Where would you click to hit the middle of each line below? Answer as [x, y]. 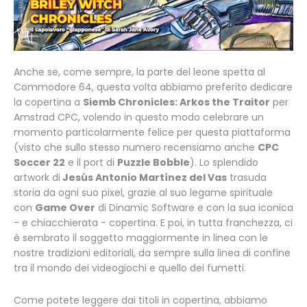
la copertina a [48, 102]
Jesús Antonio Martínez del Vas [144, 178]
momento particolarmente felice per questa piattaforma [152, 133]
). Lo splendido [224, 163]
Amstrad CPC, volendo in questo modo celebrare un [139, 118]
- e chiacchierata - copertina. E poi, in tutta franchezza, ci [153, 223]
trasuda [247, 178]
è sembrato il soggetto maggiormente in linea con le [141, 238]
